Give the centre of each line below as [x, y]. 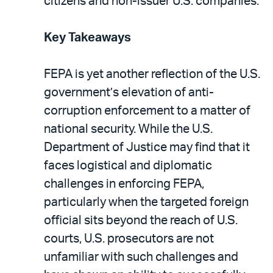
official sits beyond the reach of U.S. [141, 220]
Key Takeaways [87, 37]
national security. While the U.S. [128, 129]
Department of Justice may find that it [147, 147]
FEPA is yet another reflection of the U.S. [152, 74]
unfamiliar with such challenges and [141, 257]
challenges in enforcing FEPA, [124, 184]
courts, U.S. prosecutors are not [129, 239]
